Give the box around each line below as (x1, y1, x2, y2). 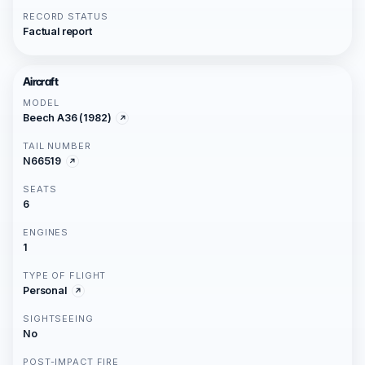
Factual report (23, 25, 92, 37)
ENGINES (23, 226, 69, 238)
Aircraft (23, 75, 58, 88)
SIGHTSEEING (23, 313, 94, 324)
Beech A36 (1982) (23, 112, 112, 124)
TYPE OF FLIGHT (23, 270, 107, 281)
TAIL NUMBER (23, 140, 91, 152)
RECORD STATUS (23, 11, 108, 22)
